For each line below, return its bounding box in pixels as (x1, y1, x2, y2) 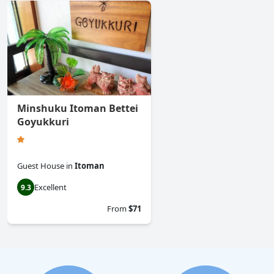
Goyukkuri (17, 115, 69, 129)
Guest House (17, 160, 64, 172)
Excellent (34, 182, 67, 193)
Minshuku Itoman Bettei (17, 102, 138, 116)
